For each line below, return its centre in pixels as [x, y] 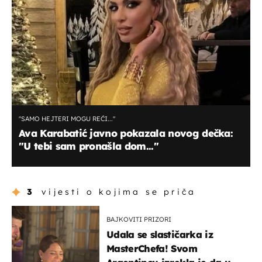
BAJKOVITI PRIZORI [139, 219]
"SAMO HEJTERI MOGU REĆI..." [67, 119]
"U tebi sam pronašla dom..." [89, 146]
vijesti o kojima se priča [119, 192]
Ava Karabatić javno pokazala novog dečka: [126, 133]
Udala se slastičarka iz [160, 234]
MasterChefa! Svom [152, 248]
